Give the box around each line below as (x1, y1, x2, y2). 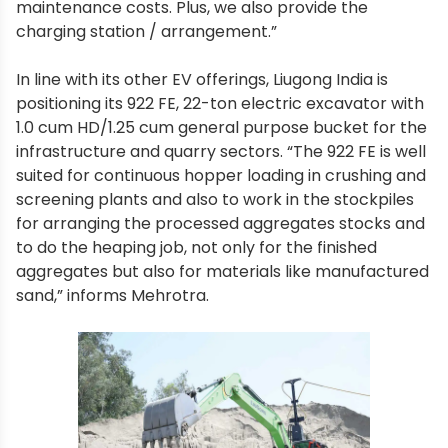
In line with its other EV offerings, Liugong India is (16, 67, 388, 91)
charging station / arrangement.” (16, 19, 277, 43)
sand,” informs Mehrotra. (16, 283, 209, 307)
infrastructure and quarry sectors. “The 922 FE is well (16, 139, 426, 163)
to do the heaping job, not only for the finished (16, 235, 377, 259)
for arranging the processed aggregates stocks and (16, 211, 425, 235)
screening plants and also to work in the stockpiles (16, 187, 414, 211)
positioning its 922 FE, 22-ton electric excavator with (16, 91, 424, 115)
